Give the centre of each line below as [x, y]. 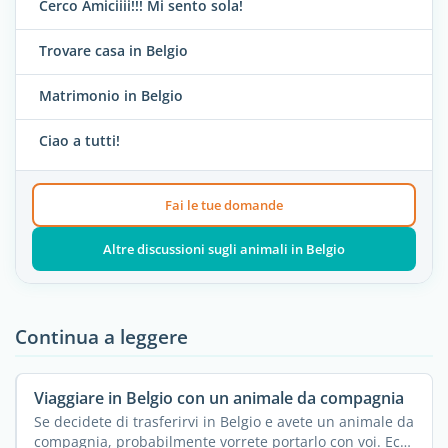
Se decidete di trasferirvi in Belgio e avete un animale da [223, 421]
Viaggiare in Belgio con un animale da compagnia [218, 397]
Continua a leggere [101, 336]
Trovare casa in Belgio [113, 51]
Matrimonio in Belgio [111, 96]
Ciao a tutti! [79, 141]
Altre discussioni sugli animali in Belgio [223, 248]
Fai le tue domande [223, 204]
